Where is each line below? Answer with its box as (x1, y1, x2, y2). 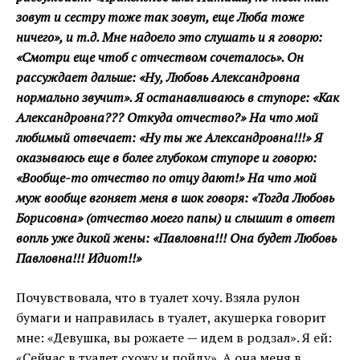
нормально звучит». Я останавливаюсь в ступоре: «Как (16, 88, 339, 107)
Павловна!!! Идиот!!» (16, 249, 141, 268)
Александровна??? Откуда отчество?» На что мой (16, 108, 318, 127)
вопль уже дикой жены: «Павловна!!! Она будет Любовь (16, 229, 337, 247)
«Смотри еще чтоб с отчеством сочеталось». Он (16, 48, 304, 67)
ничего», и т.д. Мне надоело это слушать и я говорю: (16, 28, 322, 47)
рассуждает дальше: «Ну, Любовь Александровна (16, 68, 300, 87)
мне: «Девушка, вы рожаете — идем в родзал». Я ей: (16, 329, 332, 347)
